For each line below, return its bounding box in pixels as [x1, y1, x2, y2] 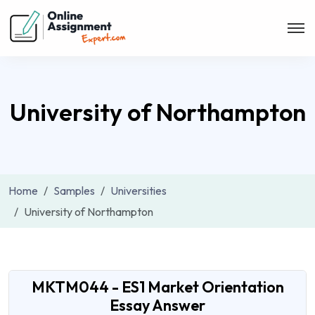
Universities [110, 184, 167, 198]
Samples [53, 184, 95, 198]
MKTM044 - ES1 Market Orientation [31, 277, 284, 297]
